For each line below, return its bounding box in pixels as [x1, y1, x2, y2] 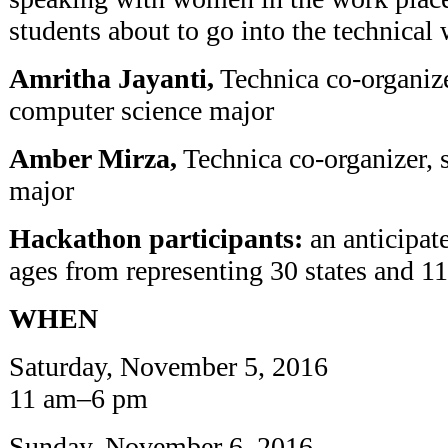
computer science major [9, 94, 274, 126]
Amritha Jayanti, [9, 62, 214, 94]
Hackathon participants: [9, 222, 303, 254]
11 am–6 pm [9, 382, 148, 414]
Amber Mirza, [9, 142, 177, 174]
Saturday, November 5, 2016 [9, 350, 328, 382]
